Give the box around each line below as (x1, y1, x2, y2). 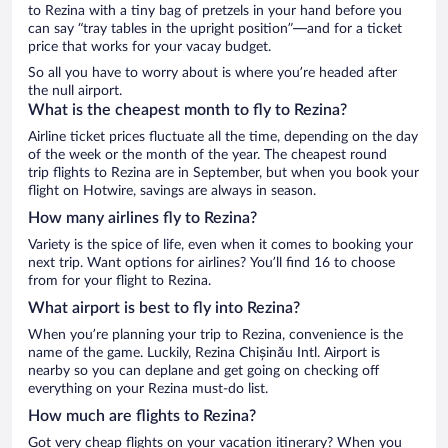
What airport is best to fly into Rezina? (28, 299, 300, 316)
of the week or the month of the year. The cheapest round (28, 147, 387, 162)
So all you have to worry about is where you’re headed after (28, 65, 397, 80)
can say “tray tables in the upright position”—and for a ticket (28, 21, 402, 36)
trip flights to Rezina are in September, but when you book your (28, 165, 419, 180)
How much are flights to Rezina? (28, 407, 256, 424)
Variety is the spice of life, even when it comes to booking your (28, 237, 413, 252)
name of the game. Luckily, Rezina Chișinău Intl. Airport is (28, 345, 380, 360)
